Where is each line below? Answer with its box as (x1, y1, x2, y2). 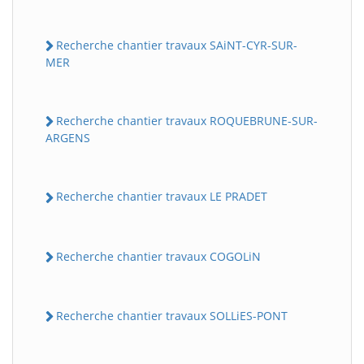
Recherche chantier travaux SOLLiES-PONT (56, 307, 288, 323)
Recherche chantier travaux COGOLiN (56, 248, 261, 264)
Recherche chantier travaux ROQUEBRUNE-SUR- (56, 113, 318, 128)
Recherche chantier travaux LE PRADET (56, 188, 267, 205)
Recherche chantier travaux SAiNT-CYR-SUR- (56, 37, 297, 53)
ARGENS (45, 130, 90, 146)
